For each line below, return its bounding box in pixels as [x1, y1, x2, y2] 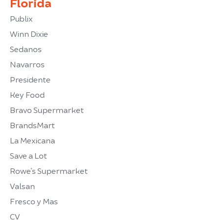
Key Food [10, 89, 45, 99]
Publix [10, 13, 33, 23]
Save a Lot [10, 150, 47, 160]
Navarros [10, 59, 45, 69]
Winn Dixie [10, 28, 48, 38]
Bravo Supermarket [10, 105, 84, 114]
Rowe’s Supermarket [10, 165, 88, 175]
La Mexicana [10, 135, 55, 145]
